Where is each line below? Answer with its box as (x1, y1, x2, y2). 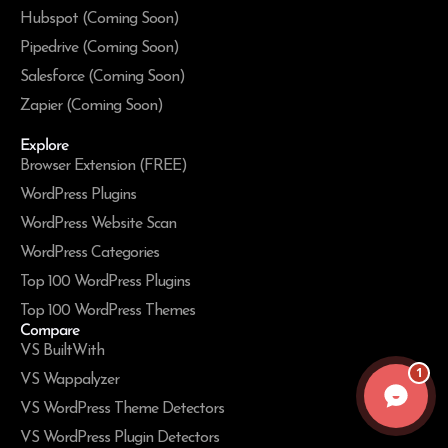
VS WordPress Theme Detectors (20, 401, 224, 418)
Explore (20, 138, 68, 155)
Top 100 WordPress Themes (20, 303, 195, 320)
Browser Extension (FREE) (20, 158, 187, 175)
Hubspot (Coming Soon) (20, 11, 179, 28)
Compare (20, 323, 79, 340)
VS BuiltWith (20, 343, 104, 360)
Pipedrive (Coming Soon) (20, 40, 179, 57)
